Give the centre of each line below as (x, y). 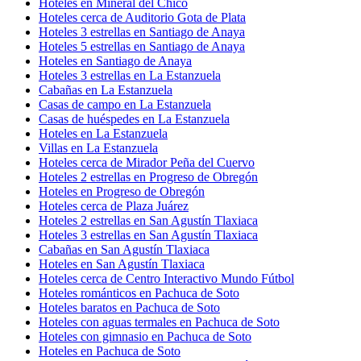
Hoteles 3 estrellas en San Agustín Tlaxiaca (148, 234)
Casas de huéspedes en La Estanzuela (134, 118)
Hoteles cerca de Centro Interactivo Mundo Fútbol (166, 278)
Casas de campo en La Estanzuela (125, 104)
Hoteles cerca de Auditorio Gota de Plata (142, 17)
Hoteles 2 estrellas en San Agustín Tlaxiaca (148, 220)
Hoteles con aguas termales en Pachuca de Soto (159, 322)
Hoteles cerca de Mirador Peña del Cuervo (147, 162)
